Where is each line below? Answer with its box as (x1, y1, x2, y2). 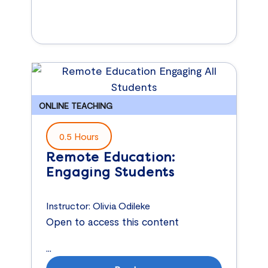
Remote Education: (46, 150, 175, 165)
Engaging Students (46, 165, 175, 179)
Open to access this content (46, 215, 179, 228)
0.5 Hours (59, 130, 99, 142)
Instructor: (46, 200, 93, 212)
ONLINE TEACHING (39, 100, 113, 111)
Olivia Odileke (93, 200, 151, 212)
